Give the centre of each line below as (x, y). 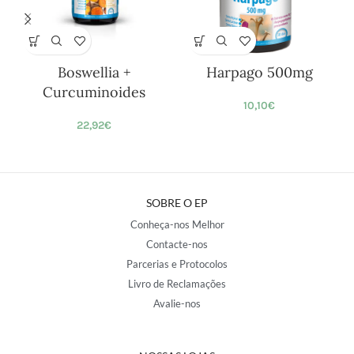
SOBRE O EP (177, 203)
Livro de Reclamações (177, 284)
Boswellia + (94, 73)
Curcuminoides (94, 92)
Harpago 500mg (259, 73)
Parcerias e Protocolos (177, 264)
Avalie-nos (177, 304)
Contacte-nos (177, 245)
